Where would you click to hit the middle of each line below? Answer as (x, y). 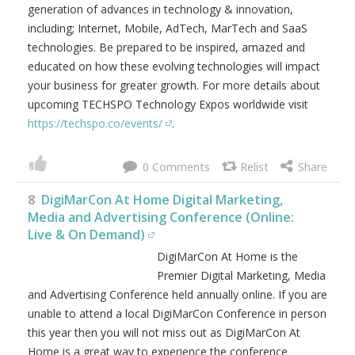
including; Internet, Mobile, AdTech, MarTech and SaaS (168, 28)
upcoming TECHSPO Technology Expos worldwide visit (168, 104)
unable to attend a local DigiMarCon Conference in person (177, 313)
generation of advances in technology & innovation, (160, 9)
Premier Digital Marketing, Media (241, 275)
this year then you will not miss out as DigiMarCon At (164, 332)
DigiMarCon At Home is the (227, 256)
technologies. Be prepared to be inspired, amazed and (166, 47)
